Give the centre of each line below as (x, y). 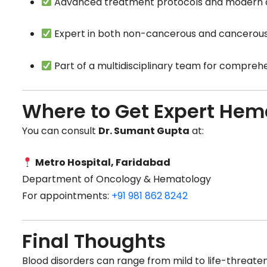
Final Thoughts (94, 241)
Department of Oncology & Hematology (117, 179)
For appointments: (67, 196)
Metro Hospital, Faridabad (103, 163)
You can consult (60, 131)
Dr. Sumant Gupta (144, 131)
